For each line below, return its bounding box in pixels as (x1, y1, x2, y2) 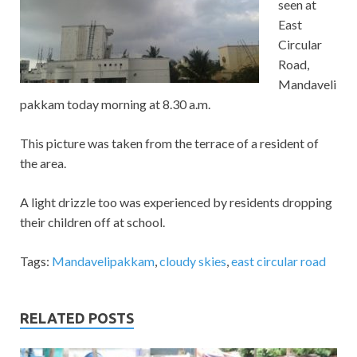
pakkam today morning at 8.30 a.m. (20, 96, 210, 112)
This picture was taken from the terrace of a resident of (20, 135, 319, 151)
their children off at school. (20, 214, 165, 230)
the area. (20, 155, 66, 171)
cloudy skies (159, 253, 226, 269)
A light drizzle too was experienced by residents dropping (20, 194, 332, 210)
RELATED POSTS (20, 310, 134, 327)
